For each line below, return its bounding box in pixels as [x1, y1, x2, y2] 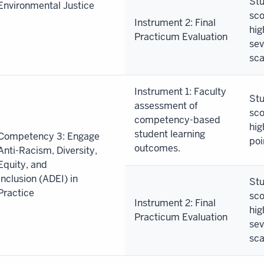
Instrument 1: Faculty [134, 85, 226, 98]
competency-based [134, 113, 220, 126]
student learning [134, 127, 205, 140]
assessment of [134, 99, 198, 112]
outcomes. [134, 141, 180, 154]
